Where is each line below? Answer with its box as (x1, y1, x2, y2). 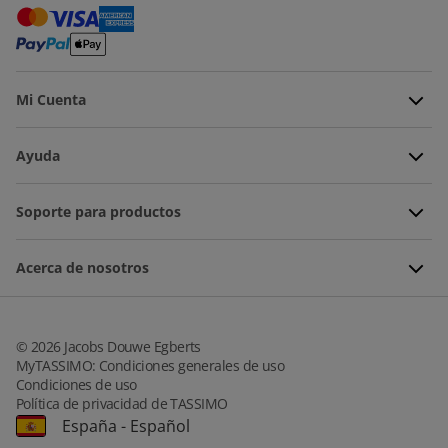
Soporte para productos (16, 201, 181, 221)
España (62, 414, 117, 437)
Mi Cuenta (16, 89, 86, 109)
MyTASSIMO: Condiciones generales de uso (16, 355, 285, 375)
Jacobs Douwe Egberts (60, 336, 201, 356)
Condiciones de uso (16, 374, 137, 394)
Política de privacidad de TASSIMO (16, 393, 228, 413)
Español (130, 414, 190, 437)
